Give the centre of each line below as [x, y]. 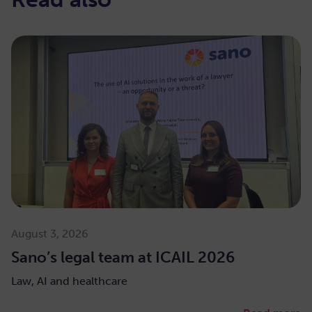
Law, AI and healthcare [69, 281]
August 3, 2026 [50, 233]
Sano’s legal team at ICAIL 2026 [123, 257]
